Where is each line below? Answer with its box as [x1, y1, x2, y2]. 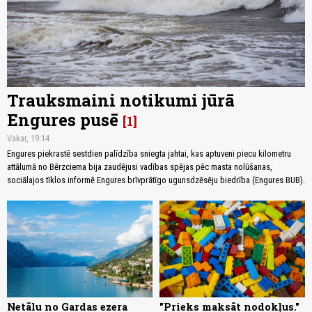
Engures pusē [7, 108, 118, 131]
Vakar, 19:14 [7, 132, 49, 143]
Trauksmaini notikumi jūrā [7, 88, 235, 111]
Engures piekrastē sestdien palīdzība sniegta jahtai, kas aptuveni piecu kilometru [7, 148, 291, 159]
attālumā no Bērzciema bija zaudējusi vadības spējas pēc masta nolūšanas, [7, 161, 272, 172]
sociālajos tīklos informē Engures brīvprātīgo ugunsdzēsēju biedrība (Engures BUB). [7, 174, 305, 185]
